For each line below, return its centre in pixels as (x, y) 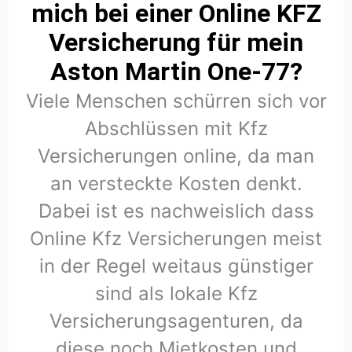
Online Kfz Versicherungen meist (176, 239)
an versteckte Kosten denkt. (176, 184)
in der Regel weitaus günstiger (176, 266)
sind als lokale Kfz (176, 294)
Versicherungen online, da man (176, 156)
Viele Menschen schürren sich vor (176, 101)
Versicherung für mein (176, 43)
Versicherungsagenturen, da (176, 321)
